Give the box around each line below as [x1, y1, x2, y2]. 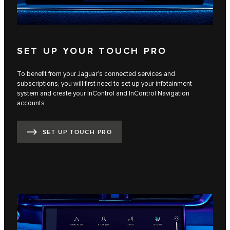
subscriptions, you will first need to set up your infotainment [17, 79, 192, 88]
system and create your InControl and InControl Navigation [17, 89, 189, 98]
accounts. [17, 99, 46, 107]
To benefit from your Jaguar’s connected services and [17, 69, 175, 78]
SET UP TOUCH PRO [43, 128, 112, 137]
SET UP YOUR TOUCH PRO [17, 46, 167, 57]
